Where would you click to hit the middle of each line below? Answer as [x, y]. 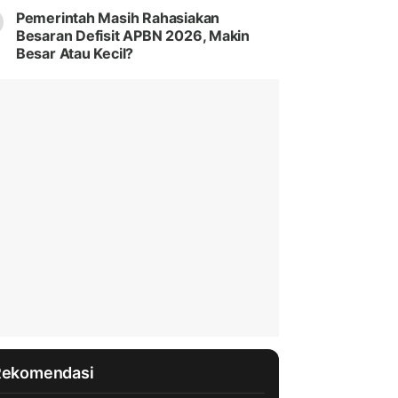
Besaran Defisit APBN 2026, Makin [133, 36]
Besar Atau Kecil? [75, 54]
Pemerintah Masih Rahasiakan [118, 18]
